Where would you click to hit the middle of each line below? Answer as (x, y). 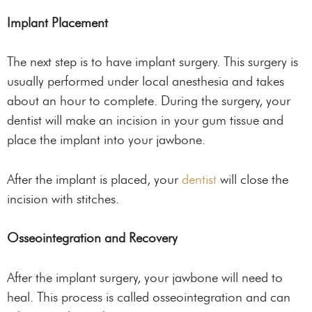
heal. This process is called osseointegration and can (149, 297)
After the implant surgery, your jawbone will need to (145, 277)
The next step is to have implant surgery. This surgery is (153, 62)
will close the (252, 179)
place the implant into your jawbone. (106, 140)
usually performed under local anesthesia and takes (146, 81)
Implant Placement (57, 22)
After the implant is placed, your (94, 179)
